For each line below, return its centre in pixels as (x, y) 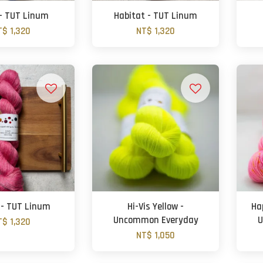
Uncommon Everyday (156, 220)
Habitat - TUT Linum (156, 16)
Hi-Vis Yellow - (156, 207)
